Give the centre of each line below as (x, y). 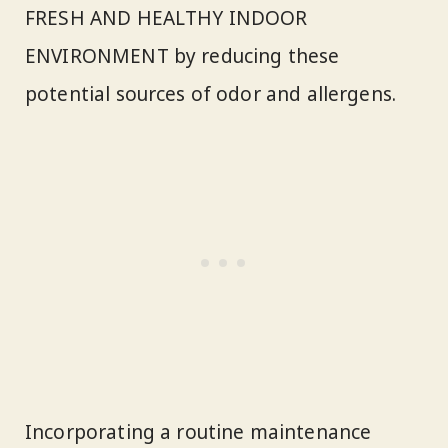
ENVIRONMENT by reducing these (182, 56)
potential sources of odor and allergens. (211, 94)
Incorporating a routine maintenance (198, 431)
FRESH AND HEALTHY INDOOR (166, 18)
